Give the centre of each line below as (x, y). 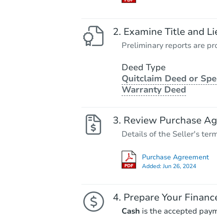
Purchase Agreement (175, 157)
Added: (152, 166)
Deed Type (143, 67)
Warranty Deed (154, 89)
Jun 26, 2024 (179, 166)
